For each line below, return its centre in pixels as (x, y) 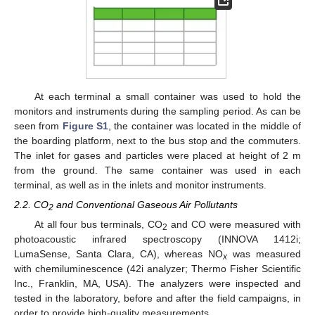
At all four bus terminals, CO (98, 224)
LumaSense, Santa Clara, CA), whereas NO (119, 253)
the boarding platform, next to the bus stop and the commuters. (157, 140)
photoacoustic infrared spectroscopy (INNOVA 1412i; (157, 239)
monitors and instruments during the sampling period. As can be (157, 111)
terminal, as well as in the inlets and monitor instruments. (140, 185)
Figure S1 (85, 126)
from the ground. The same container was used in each (157, 170)
